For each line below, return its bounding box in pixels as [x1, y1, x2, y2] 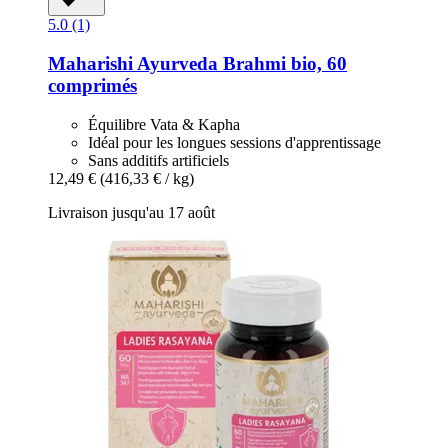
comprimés [48, 74, 137, 96]
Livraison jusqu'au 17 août [48, 203, 215, 221]
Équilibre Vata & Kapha [88, 115, 240, 133]
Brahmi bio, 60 [218, 52, 347, 74]
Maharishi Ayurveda [48, 52, 218, 74]
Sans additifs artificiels [88, 151, 229, 169]
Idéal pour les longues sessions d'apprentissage [88, 133, 381, 151]
